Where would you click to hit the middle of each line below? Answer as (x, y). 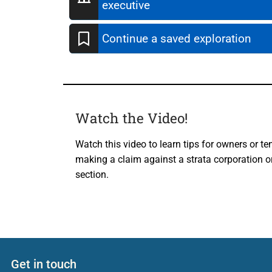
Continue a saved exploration (177, 39)
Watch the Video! (131, 118)
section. (92, 174)
